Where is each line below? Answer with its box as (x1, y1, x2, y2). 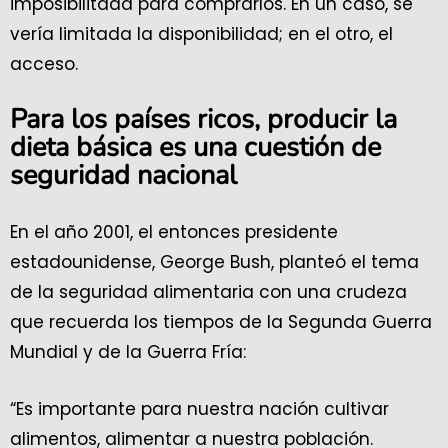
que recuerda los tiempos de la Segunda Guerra (10, 310, 432, 335)
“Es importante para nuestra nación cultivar (10, 397, 389, 422)
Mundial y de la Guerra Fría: (10, 340, 251, 365)
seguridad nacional (10, 157, 237, 195)
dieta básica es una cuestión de (10, 129, 381, 167)
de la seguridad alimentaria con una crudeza (10, 280, 407, 305)
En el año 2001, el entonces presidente (10, 220, 338, 245)
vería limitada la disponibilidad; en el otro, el (10, 22, 393, 47)
